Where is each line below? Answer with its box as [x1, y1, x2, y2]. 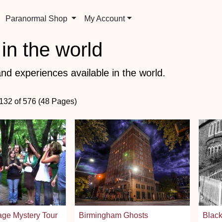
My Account [84, 14, 125, 23]
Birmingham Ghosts [79, 211, 148, 220]
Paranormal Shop [5, 14, 70, 23]
